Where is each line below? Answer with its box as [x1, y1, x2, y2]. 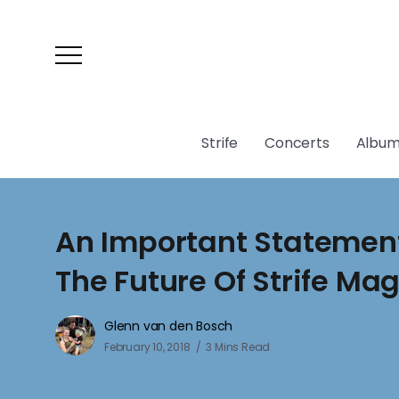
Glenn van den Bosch [104, 317, 233, 335]
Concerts [265, 133, 330, 153]
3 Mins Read [206, 339, 271, 354]
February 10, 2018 [104, 339, 191, 354]
